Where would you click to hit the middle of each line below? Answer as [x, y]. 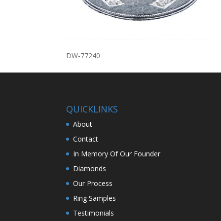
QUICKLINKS [92, 109]
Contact [86, 139]
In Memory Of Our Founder [117, 153]
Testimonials [94, 213]
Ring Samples [95, 198]
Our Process [93, 183]
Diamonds [90, 168]
